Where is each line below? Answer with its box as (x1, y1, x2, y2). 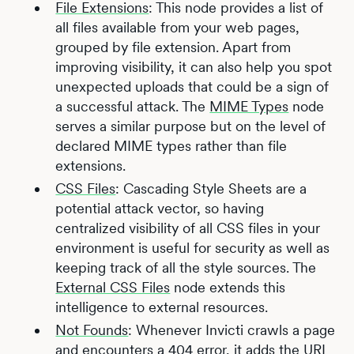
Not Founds (55, 321, 129, 338)
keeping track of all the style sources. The (55, 258, 317, 276)
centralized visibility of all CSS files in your (55, 219, 321, 236)
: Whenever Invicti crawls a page (128, 321, 336, 338)
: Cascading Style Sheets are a (115, 179, 307, 197)
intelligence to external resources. (55, 298, 269, 315)
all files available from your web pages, (55, 18, 300, 36)
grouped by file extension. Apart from (55, 38, 292, 55)
